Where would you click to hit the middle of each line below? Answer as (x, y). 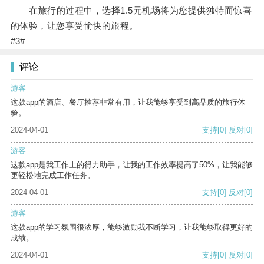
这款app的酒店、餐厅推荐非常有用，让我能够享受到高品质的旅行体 (128, 103)
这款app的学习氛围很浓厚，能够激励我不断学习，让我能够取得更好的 (132, 227)
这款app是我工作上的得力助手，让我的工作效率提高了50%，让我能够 (132, 165)
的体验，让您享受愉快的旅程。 (74, 26)
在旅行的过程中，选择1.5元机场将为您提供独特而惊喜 (131, 11)
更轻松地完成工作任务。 (53, 176)
